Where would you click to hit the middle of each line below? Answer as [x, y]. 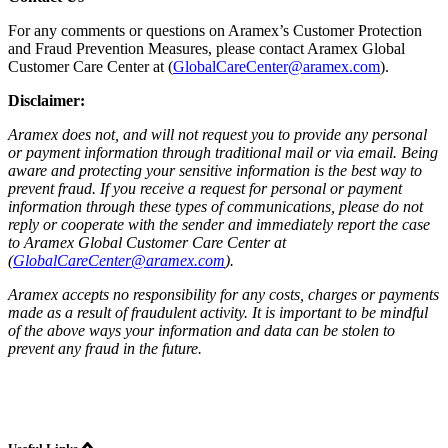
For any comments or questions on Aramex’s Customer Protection [215, 31]
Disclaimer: [46, 101]
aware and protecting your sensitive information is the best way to [215, 171]
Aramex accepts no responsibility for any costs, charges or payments [223, 295]
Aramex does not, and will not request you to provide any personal [217, 135]
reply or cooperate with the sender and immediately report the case [219, 225]
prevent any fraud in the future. [105, 349]
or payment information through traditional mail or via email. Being [223, 153]
